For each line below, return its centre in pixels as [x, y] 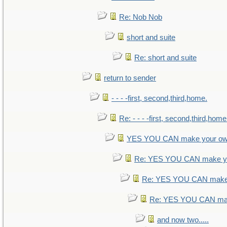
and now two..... [183, 220]
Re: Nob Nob [141, 17]
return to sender [130, 78]
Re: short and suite [165, 58]
